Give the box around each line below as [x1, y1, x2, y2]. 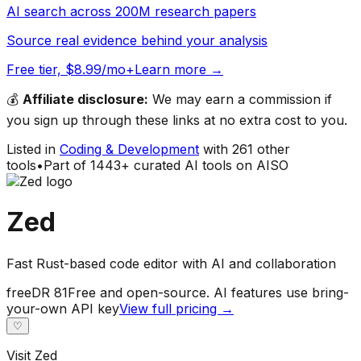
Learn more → [135, 60, 223, 77]
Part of [44, 156, 90, 173]
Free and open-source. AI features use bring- [68, 284, 349, 301]
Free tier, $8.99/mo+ [6, 60, 135, 77]
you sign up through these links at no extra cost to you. [6, 111, 347, 128]
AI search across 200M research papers [6, 2, 256, 19]
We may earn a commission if [148, 90, 332, 107]
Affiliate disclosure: [23, 90, 148, 107]
